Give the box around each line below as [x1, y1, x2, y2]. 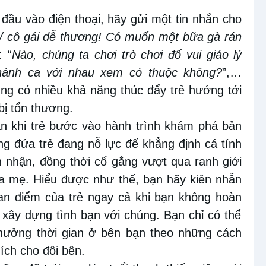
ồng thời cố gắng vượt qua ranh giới [46, 154, 242, 168]
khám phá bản [164, 119, 242, 132]
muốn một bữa [121, 30, 204, 43]
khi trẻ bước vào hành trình [7, 119, 165, 132]
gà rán [203, 30, 242, 43]
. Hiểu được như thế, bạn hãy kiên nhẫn [25, 172, 242, 186]
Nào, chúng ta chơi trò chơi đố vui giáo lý [11, 47, 242, 61]
